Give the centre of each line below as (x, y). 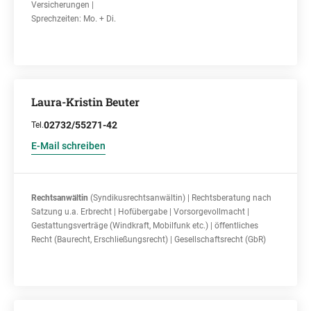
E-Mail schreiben (68, 146)
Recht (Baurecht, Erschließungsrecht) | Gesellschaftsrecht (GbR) (149, 239)
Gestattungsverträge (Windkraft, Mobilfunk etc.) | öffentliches (145, 226)
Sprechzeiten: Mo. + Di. (74, 19)
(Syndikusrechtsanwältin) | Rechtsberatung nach (180, 198)
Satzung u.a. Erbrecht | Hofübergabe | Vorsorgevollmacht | (140, 212)
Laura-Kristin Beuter (85, 102)
